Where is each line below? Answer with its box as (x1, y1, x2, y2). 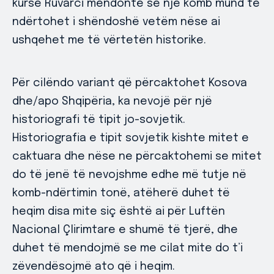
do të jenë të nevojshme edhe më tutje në (12, 169, 246, 180)
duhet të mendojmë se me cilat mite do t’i (12, 243, 243, 254)
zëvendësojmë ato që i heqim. (12, 261, 175, 272)
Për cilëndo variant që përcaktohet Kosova (12, 78, 247, 89)
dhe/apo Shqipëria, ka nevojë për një (12, 96, 212, 107)
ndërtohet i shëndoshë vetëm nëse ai (12, 17, 220, 28)
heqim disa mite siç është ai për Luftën (12, 206, 225, 217)
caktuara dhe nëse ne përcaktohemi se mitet (12, 151, 262, 162)
